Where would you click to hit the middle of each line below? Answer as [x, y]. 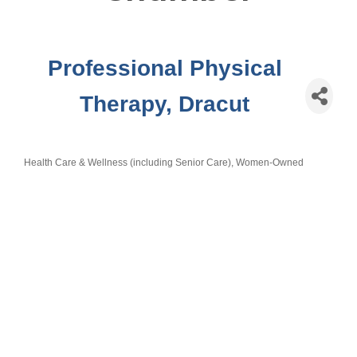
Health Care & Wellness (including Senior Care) [127, 162]
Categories [54, 172]
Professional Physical [165, 68]
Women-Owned [270, 162]
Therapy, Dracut [165, 104]
